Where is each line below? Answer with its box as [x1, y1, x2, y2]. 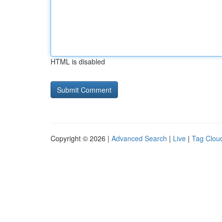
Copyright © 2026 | [51, 133, 111, 143]
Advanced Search [111, 133, 167, 143]
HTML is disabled [51, 56, 105, 66]
